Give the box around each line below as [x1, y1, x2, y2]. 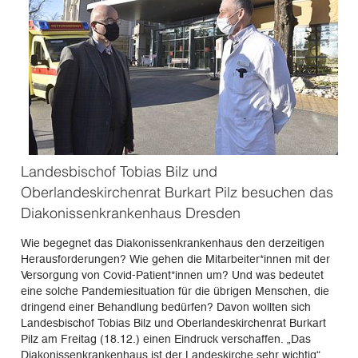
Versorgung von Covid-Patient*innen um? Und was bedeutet [20, 268, 324, 281]
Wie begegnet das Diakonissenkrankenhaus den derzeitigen [20, 236, 324, 249]
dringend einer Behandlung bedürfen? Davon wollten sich [20, 300, 311, 313]
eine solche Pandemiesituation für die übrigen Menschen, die [20, 284, 329, 297]
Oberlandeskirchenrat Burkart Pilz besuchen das [20, 182, 333, 201]
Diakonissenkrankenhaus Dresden [20, 203, 241, 222]
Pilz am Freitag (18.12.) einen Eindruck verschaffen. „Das [20, 332, 311, 345]
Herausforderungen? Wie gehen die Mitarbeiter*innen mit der [20, 252, 330, 265]
